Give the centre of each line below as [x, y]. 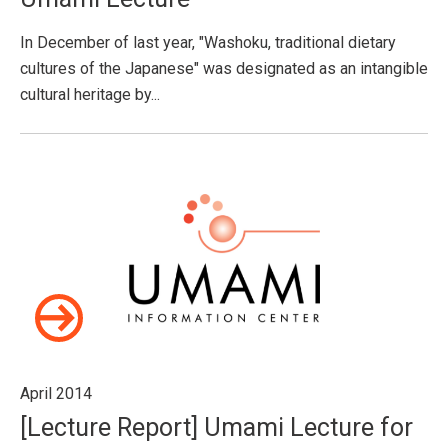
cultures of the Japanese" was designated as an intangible [224, 68]
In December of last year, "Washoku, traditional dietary [208, 42]
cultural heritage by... [90, 94]
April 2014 [56, 393]
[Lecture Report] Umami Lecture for [216, 427]
